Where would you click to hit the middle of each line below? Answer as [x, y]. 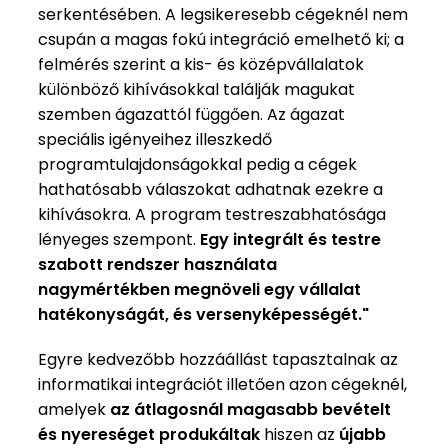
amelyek [74, 409]
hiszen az [300, 434]
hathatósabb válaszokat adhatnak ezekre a [211, 189]
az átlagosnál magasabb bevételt [251, 409]
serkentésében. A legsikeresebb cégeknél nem [223, 14]
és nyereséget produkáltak [149, 434]
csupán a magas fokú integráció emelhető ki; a [221, 39]
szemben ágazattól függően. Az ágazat [192, 114]
